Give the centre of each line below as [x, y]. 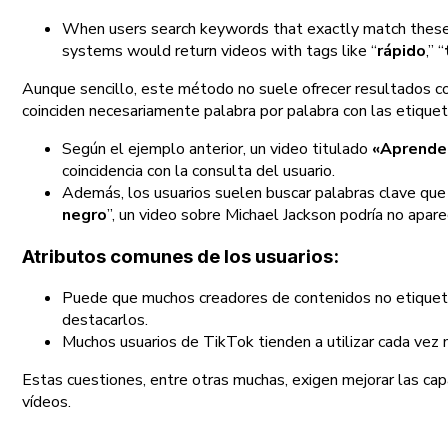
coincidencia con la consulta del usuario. [198, 171]
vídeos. [46, 401]
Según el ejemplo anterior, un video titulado [217, 149]
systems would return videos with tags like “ [219, 51]
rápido [401, 51]
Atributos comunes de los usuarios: [180, 256]
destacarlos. [105, 319]
